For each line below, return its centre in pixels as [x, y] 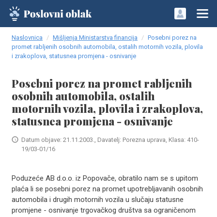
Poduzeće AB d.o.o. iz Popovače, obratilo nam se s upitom [105, 178]
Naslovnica [27, 38]
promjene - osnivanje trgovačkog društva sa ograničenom [104, 210]
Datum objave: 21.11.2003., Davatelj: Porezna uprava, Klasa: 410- [110, 140]
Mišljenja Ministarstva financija [95, 38]
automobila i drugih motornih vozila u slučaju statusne [98, 200]
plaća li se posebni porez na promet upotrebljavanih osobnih [107, 189]
